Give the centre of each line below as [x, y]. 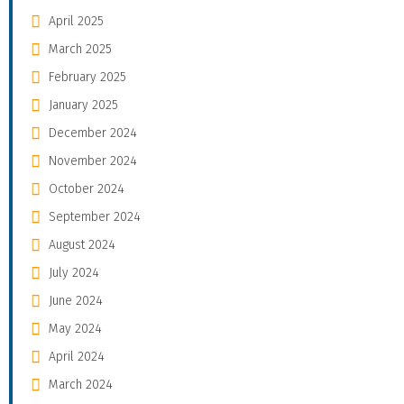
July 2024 [74, 272]
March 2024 [81, 384]
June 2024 [76, 300]
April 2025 [76, 21]
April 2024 [77, 356]
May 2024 [75, 328]
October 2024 [87, 188]
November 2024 [93, 161]
